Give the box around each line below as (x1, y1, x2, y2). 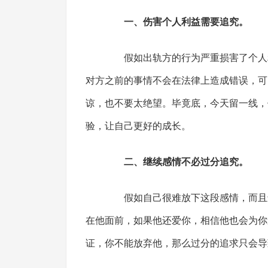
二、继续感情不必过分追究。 (123, 157, 248, 167)
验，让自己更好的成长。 (85, 121, 191, 131)
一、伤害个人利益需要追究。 (123, 17, 248, 27)
